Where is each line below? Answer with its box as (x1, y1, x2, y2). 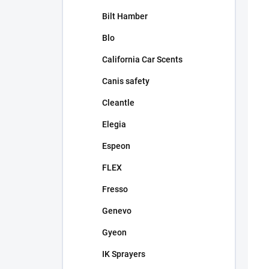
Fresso (102, 184, 128, 194)
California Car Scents (102, 55, 183, 64)
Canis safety (102, 76, 150, 86)
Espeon (102, 141, 130, 151)
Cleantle (102, 98, 134, 107)
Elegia (102, 119, 126, 129)
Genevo (102, 206, 131, 216)
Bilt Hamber (102, 11, 148, 21)
